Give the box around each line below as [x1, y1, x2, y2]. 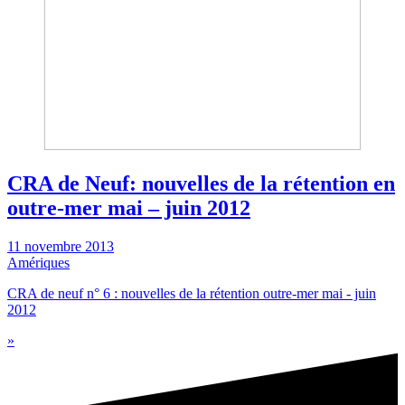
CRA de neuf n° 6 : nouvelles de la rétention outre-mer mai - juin [7, 285, 376, 301]
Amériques [7, 254, 70, 270]
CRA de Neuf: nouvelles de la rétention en [7, 171, 395, 195]
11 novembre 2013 [7, 238, 114, 254]
